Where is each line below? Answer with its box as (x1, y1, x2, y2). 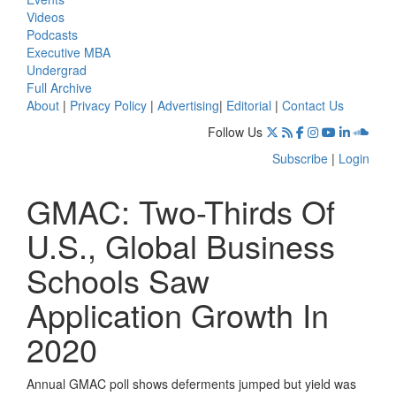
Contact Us (282, 95, 344, 114)
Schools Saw (27, 256, 209, 302)
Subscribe (272, 148, 328, 167)
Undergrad (27, 60, 87, 79)
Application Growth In (27, 291, 329, 337)
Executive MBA (27, 42, 110, 61)
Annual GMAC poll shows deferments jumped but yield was (27, 374, 356, 392)
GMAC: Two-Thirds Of (27, 187, 335, 233)
